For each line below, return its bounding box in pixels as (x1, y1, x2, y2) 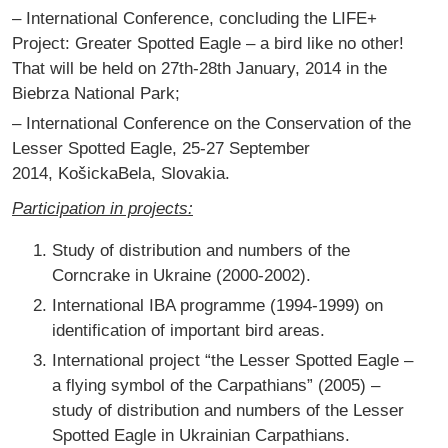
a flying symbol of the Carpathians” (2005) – (52, 376, 380, 395)
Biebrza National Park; (12, 84, 180, 103)
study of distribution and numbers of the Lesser (52, 401, 404, 420)
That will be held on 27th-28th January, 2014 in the (12, 59, 387, 78)
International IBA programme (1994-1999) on (52, 296, 383, 315)
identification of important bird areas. (52, 321, 325, 340)
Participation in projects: (12, 199, 193, 218)
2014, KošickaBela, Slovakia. (12, 164, 230, 183)
